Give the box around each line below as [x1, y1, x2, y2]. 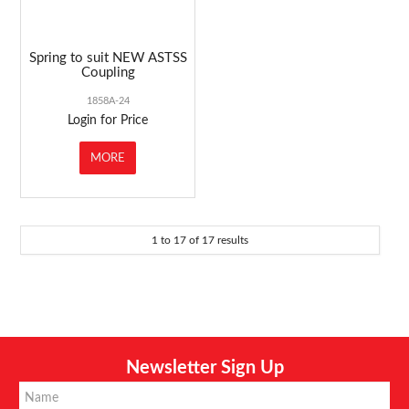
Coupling [80, 65, 135, 79]
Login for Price [68, 113, 149, 127]
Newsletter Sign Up [125, 358, 284, 377]
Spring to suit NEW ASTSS [28, 50, 187, 65]
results [215, 234, 248, 246]
